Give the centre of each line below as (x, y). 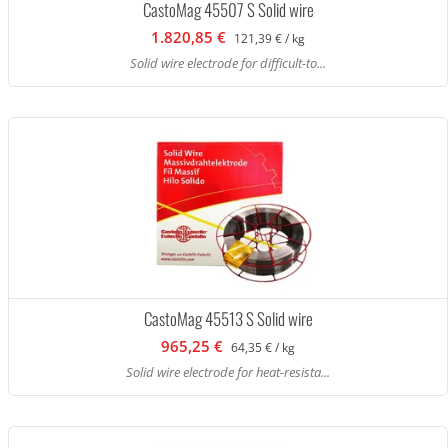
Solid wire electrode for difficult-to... (228, 63)
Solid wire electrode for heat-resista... (228, 372)
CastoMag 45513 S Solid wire (228, 318)
